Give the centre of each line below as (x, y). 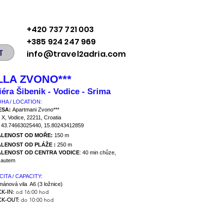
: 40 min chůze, (98, 152)
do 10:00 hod (37, 200)
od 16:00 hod (32, 192)
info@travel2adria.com (76, 54)
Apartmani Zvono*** (36, 110)
